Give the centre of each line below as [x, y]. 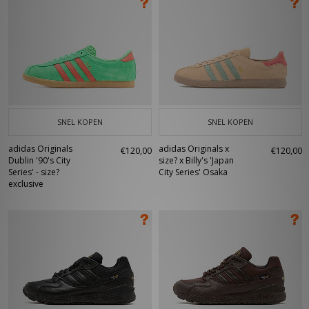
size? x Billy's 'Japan [196, 160]
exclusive [26, 184]
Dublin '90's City [39, 160]
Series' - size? [34, 172]
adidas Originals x [194, 149]
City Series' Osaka [193, 172]
